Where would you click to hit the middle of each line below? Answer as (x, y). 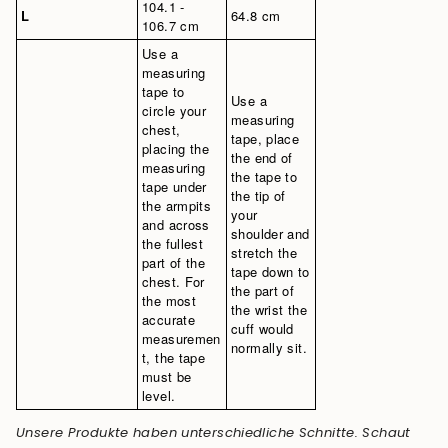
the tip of (258, 196)
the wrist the (269, 310)
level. (159, 396)
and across (176, 225)
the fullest (173, 244)
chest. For (173, 282)
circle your (174, 111)
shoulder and (270, 234)
